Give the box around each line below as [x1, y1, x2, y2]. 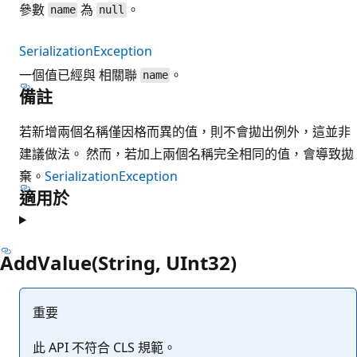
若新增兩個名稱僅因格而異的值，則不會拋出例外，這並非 [19, 122, 351, 140]
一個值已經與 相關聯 [19, 65, 140, 84]
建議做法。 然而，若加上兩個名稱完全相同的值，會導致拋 [19, 144, 354, 163]
